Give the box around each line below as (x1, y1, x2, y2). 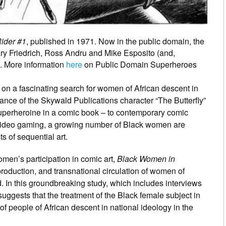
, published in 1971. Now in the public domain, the (26, 35, 204, 47)
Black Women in (117, 152, 175, 164)
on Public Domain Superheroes (82, 58, 197, 70)
